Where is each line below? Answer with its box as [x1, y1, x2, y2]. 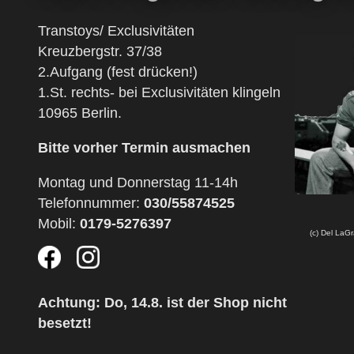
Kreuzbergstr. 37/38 [38, 43, 162, 60]
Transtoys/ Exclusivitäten [38, 23, 194, 40]
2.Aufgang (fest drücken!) [38, 64, 198, 81]
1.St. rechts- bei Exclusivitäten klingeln [38, 85, 281, 101]
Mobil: [38, 215, 80, 232]
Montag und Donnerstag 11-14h [38, 174, 238, 190]
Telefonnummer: [38, 194, 144, 211]
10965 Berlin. [38, 105, 134, 122]
